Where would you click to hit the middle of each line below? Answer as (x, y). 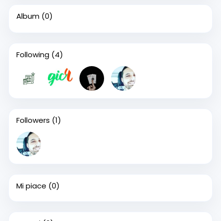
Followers (33, 120)
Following (33, 55)
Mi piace (31, 186)
